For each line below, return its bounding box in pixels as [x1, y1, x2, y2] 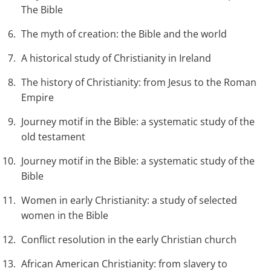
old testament [21, 130, 85, 144]
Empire [21, 91, 54, 105]
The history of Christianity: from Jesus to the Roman [21, 76, 256, 90]
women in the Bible [21, 209, 108, 223]
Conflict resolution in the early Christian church [21, 233, 237, 247]
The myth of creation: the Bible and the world [21, 27, 227, 41]
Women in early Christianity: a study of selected [21, 194, 237, 207]
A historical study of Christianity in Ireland [21, 51, 211, 65]
